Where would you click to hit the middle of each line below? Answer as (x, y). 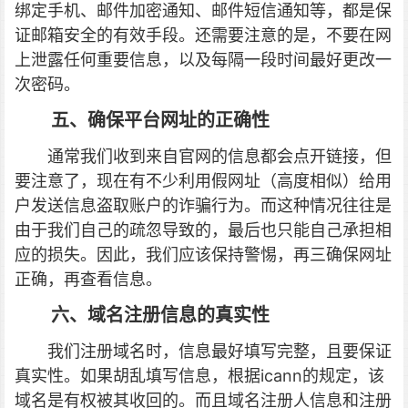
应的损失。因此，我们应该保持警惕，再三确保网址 (203, 255)
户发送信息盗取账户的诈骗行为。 (138, 205)
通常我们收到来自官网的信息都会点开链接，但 (219, 156)
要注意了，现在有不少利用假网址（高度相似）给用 (203, 181)
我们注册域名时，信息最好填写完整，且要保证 (219, 351)
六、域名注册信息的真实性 (160, 315)
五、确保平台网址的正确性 (160, 120)
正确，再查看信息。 (88, 279)
